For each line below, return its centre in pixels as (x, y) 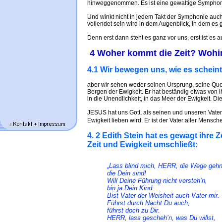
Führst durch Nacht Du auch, (148, 203)
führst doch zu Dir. (134, 210)
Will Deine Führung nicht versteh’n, (157, 181)
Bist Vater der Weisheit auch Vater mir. (163, 195)
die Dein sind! (127, 173)
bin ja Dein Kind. (131, 188)
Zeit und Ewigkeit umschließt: (142, 144)
